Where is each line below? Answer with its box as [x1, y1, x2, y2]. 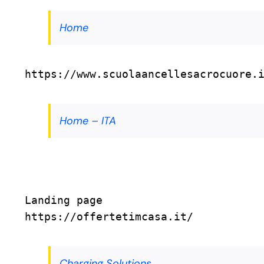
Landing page [25, 194, 103, 207]
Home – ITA [60, 114, 116, 128]
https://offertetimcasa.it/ [25, 210, 193, 223]
